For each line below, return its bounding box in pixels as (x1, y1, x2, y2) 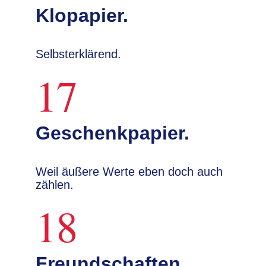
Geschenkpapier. (36, 122, 189, 144)
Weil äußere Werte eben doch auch (36, 165, 223, 178)
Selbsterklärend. (36, 47, 121, 61)
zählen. (36, 178, 74, 191)
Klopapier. (36, 5, 128, 26)
